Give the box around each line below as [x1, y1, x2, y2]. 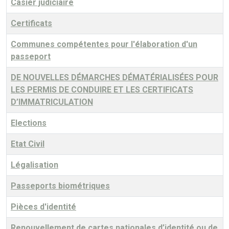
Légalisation [11, 159, 58, 170]
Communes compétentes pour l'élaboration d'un [11, 39, 197, 49]
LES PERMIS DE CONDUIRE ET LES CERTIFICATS [11, 84, 193, 95]
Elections [11, 118, 47, 128]
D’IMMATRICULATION [11, 97, 93, 107]
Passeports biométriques [11, 180, 110, 191]
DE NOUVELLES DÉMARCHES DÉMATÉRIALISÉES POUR [11, 72, 218, 82]
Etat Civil [11, 139, 44, 149]
